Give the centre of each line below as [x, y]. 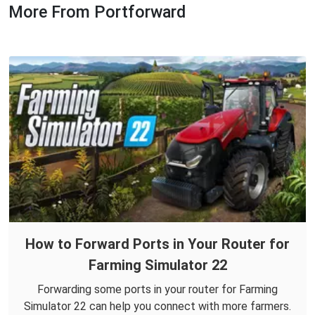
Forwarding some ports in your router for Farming [157, 289]
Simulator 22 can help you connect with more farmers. [157, 306]
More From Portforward [97, 12]
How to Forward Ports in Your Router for [157, 244]
